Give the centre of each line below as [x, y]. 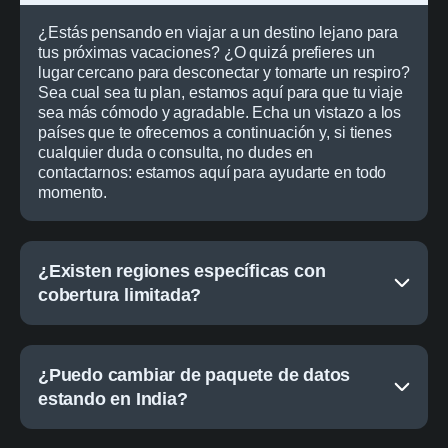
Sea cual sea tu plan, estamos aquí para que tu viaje [221, 92]
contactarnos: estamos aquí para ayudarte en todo [212, 172]
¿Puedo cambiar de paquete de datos [194, 374]
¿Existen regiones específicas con [182, 270]
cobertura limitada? [120, 294]
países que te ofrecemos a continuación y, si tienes [215, 132]
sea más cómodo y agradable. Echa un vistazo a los [220, 112]
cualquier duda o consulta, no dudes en [176, 152]
